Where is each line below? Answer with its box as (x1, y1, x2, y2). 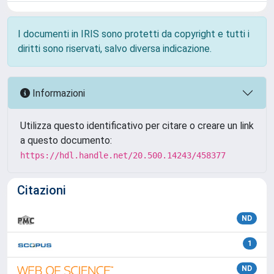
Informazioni (30, 87, 85, 99)
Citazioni (17, 183, 66, 198)
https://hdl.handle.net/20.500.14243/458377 (20, 150, 226, 160)
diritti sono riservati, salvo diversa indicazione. (18, 43, 212, 54)
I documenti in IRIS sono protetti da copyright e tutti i (18, 28, 250, 40)
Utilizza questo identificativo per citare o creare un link (20, 120, 254, 131)
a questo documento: (20, 135, 112, 146)
